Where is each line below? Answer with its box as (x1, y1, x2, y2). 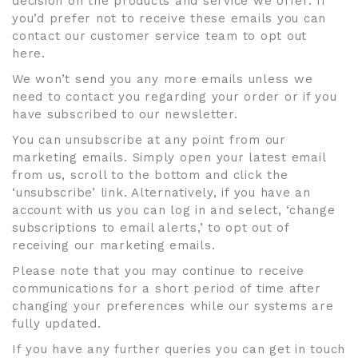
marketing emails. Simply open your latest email (12, 150, 326, 165)
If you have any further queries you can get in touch (12, 342, 345, 356)
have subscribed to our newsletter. (12, 107, 238, 121)
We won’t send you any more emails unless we (12, 72, 313, 86)
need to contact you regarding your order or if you (12, 89, 337, 104)
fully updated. (12, 316, 101, 331)
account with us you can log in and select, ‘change (12, 203, 336, 217)
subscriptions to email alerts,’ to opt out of (12, 221, 289, 235)
